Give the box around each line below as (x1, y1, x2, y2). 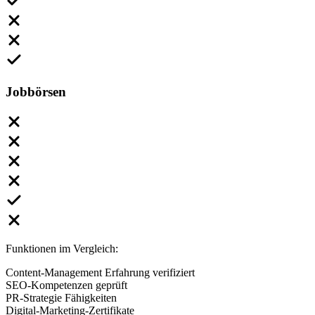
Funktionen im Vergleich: (6, 242, 118, 255)
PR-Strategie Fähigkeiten (6, 291, 117, 304)
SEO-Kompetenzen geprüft (6, 278, 127, 291)
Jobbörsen (6, 84, 66, 99)
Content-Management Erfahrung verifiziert (6, 266, 195, 278)
